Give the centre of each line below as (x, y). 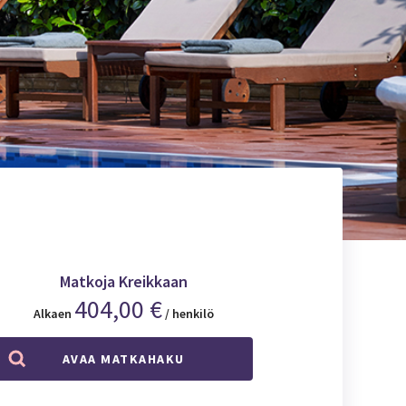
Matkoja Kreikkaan (123, 281)
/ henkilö (189, 313)
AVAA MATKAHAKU (123, 358)
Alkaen (52, 313)
